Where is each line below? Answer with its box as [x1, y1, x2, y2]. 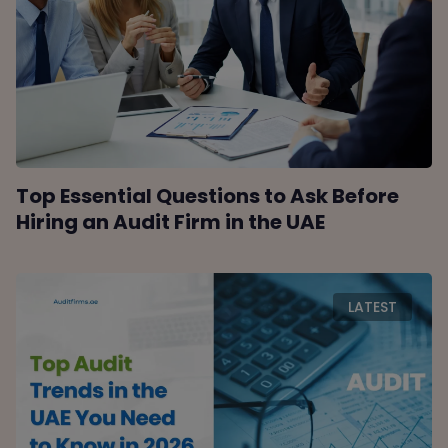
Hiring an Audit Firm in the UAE [16, 208, 326, 237]
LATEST [347, 297, 397, 318]
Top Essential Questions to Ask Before [16, 182, 400, 211]
